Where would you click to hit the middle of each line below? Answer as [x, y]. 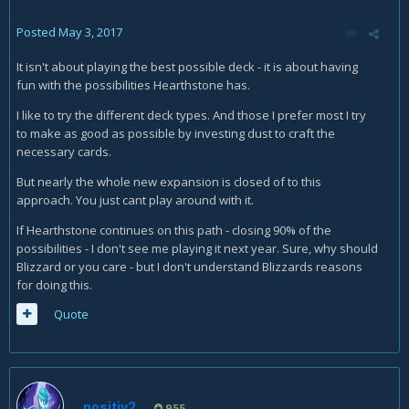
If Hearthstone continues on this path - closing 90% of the [174, 230]
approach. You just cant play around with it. [135, 200]
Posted [37, 32]
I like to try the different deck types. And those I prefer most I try [191, 115]
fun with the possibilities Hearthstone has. [133, 85]
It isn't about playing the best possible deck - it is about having [187, 67]
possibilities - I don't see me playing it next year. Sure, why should [197, 248]
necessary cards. [64, 152]
